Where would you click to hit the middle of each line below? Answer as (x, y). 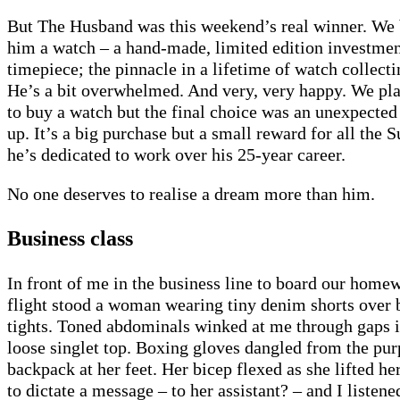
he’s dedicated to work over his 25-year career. (176, 155)
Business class (70, 239)
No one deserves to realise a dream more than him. (191, 194)
